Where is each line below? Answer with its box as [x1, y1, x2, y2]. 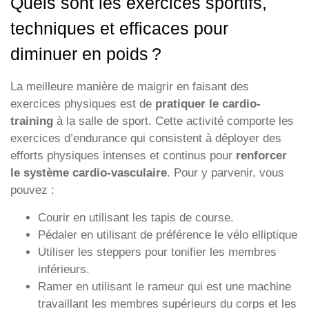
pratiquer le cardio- [155, 97, 261, 111]
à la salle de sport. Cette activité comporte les [53, 114, 294, 128]
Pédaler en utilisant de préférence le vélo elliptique [38, 228, 297, 241]
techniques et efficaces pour [10, 19, 228, 39]
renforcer [236, 149, 287, 163]
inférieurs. [38, 262, 90, 276]
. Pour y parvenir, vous [167, 166, 284, 180]
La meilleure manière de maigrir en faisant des [10, 80, 249, 94]
